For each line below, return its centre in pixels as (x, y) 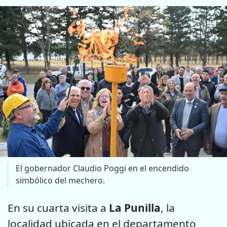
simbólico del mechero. (60, 181)
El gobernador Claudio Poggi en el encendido (102, 168)
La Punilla (135, 208)
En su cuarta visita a (58, 208)
